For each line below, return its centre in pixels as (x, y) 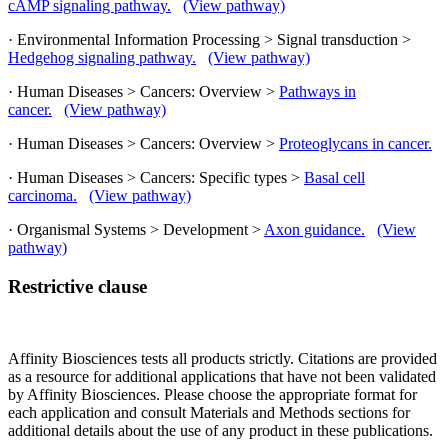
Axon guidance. (314, 230)
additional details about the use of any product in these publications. (220, 431)
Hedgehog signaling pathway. (102, 58)
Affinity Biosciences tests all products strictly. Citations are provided (222, 359)
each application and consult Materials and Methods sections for (209, 413)
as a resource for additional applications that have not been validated (222, 377)
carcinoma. (42, 196)
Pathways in (317, 92)
